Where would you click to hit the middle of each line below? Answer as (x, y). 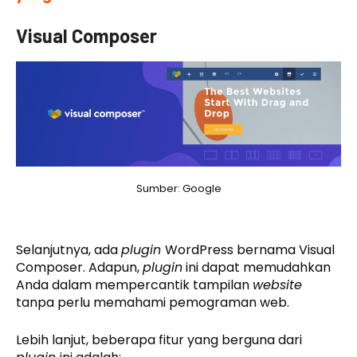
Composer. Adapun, (79, 268)
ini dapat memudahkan (257, 268)
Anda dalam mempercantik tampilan (134, 285)
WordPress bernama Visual (250, 250)
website (277, 285)
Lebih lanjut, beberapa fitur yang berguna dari (159, 340)
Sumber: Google (178, 189)
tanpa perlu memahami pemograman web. (153, 303)
